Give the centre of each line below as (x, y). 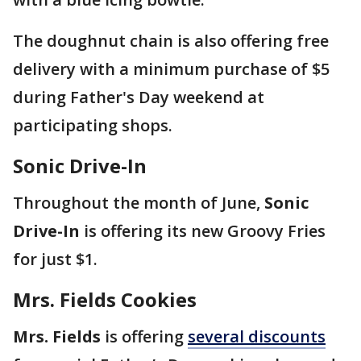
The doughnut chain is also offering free (171, 41)
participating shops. (95, 126)
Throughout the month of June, (139, 203)
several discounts (257, 337)
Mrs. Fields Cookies (105, 300)
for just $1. (57, 259)
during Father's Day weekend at (139, 98)
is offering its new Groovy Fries (203, 231)
